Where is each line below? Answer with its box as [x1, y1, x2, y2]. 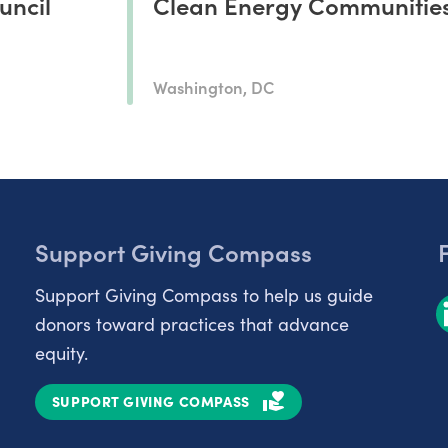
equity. [34, 340, 88, 365]
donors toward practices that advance [34, 311, 350, 336]
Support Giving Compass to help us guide [34, 282, 374, 307]
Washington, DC [152, 74, 274, 98]
